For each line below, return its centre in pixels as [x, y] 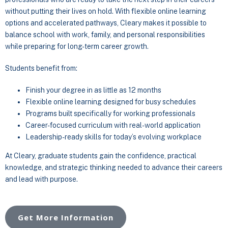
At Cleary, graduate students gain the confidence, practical [101, 156]
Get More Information [66, 217]
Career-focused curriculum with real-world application [113, 125]
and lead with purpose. [41, 179]
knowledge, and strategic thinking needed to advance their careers [114, 167]
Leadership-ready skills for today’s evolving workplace [113, 137]
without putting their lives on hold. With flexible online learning [106, 11]
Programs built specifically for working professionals [110, 113]
